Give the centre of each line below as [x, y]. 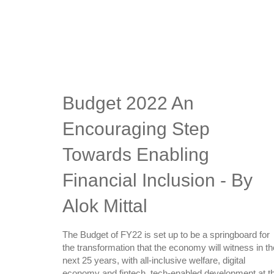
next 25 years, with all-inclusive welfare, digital [154, 260]
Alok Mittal [105, 206]
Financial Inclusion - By [157, 180]
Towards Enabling [136, 154]
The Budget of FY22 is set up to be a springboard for [166, 235]
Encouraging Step [136, 129]
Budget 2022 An [128, 103]
